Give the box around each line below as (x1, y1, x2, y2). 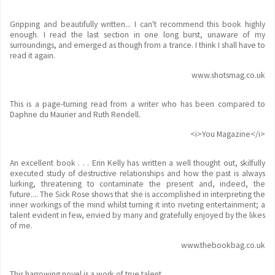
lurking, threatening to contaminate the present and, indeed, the (10, 179, 265, 189)
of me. (10, 220, 33, 231)
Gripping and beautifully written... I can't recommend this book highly (10, 19, 265, 29)
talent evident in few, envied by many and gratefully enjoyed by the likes (10, 210, 265, 220)
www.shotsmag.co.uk (192, 70, 265, 80)
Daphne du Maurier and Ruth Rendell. (10, 109, 141, 120)
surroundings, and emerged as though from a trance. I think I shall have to (10, 40, 265, 50)
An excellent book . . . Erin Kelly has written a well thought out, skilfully (10, 158, 265, 168)
